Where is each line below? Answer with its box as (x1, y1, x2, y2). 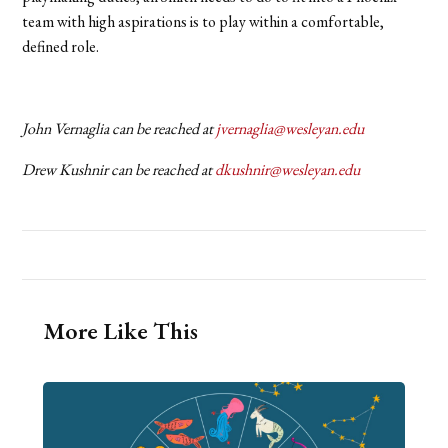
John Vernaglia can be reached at (22, 118, 217, 140)
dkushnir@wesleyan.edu (215, 159, 361, 181)
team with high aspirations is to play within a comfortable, (22, 11, 385, 33)
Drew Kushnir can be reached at (22, 159, 216, 181)
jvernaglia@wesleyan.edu (216, 118, 365, 140)
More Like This (42, 315, 198, 347)
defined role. (22, 36, 103, 58)
